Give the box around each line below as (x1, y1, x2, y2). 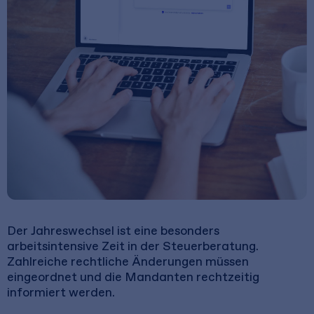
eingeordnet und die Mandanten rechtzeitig (7, 269, 259, 285)
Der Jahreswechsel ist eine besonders (7, 223, 219, 238)
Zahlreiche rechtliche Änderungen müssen (7, 254, 249, 269)
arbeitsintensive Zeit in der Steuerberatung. (7, 238, 259, 254)
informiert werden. (7, 285, 115, 300)
